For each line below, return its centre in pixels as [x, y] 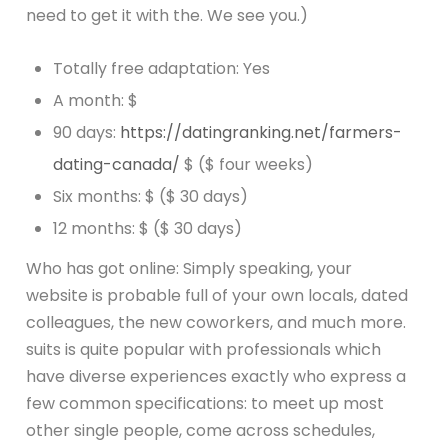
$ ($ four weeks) [247, 164]
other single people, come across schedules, [201, 430]
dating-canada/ [117, 164]
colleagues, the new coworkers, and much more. [216, 322]
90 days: [87, 132]
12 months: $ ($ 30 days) [148, 228]
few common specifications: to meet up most [205, 403]
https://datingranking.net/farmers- [261, 132]
